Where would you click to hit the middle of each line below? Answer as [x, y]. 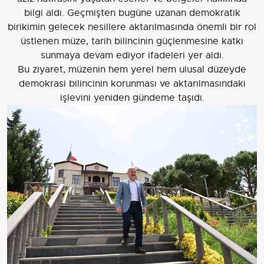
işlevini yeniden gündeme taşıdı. [132, 98]
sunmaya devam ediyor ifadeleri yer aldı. [132, 56]
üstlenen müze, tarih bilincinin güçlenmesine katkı [132, 42]
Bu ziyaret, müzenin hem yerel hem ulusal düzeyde [132, 70]
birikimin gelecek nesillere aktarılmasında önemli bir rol [132, 27]
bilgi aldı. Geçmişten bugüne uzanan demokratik [132, 13]
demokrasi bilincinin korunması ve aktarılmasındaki [132, 84]
